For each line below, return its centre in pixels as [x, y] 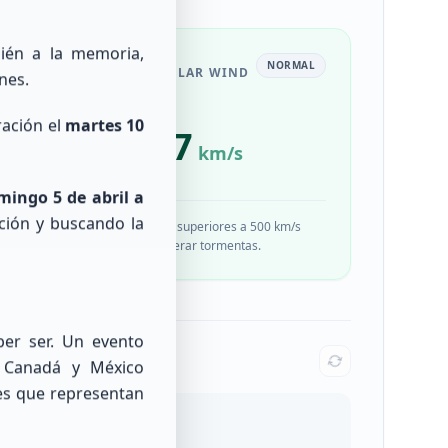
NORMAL [291, 65]
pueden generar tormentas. [183, 245]
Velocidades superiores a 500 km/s [203, 226]
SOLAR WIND [204, 72]
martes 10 [104, 125]
